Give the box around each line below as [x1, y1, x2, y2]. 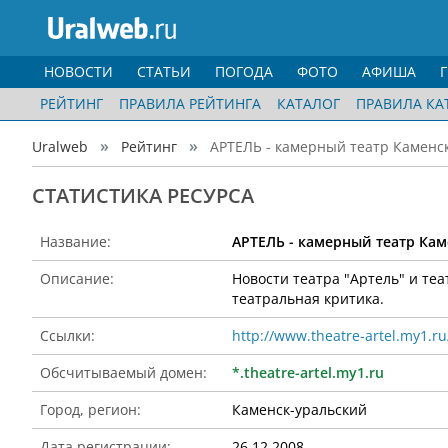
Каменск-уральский [232, 400, 367, 419]
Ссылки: [40, 326, 95, 345]
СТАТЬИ [137, 62, 191, 81]
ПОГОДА [215, 62, 273, 81]
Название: [40, 232, 111, 251]
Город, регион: [40, 400, 141, 419]
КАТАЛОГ [277, 94, 340, 113]
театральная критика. [232, 289, 384, 308]
